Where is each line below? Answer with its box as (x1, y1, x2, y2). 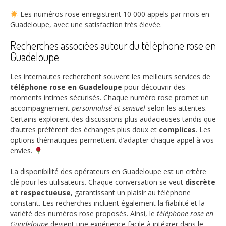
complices (159, 124, 196, 134)
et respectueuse (10, 187, 71, 197)
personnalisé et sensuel (72, 103, 145, 113)
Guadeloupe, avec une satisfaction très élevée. (10, 20, 162, 30)
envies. (10, 145, 34, 155)
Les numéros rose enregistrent (18, 9, 123, 19)
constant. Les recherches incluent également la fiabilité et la (10, 198, 205, 208)
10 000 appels (123, 9, 168, 19)
